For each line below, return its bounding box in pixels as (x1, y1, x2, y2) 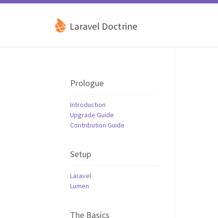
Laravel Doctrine (68, 20, 137, 32)
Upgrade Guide (70, 110, 114, 119)
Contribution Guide (70, 121, 125, 129)
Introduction (70, 100, 106, 109)
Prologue (70, 77, 104, 89)
